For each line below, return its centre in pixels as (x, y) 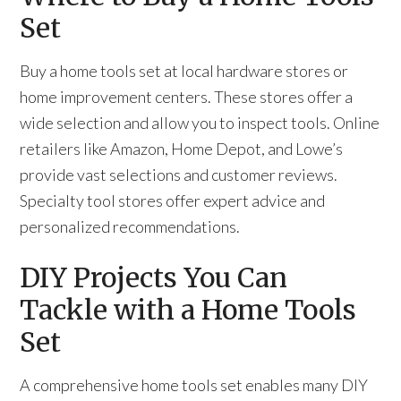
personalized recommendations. (130, 226)
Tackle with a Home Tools (188, 310)
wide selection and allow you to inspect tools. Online (200, 123)
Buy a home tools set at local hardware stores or (184, 71)
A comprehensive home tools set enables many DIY (194, 385)
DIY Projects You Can (154, 277)
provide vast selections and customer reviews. (179, 175)
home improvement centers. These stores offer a (187, 97)
